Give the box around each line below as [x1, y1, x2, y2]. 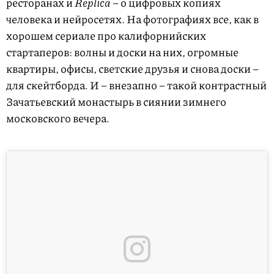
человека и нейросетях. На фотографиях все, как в [6, 10, 259, 27]
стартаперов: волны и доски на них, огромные [6, 43, 239, 60]
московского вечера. [6, 109, 109, 126]
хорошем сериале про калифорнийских [6, 27, 206, 43]
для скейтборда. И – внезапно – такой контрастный [6, 76, 267, 93]
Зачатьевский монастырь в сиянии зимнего [6, 93, 226, 109]
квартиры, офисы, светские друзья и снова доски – [6, 60, 259, 76]
